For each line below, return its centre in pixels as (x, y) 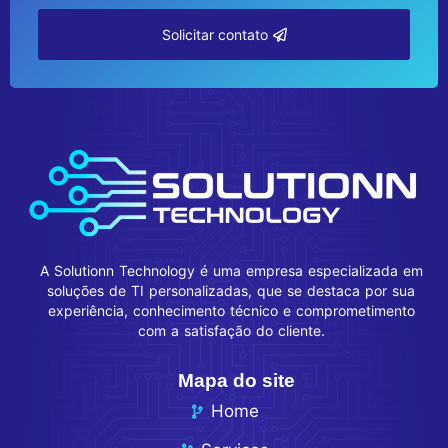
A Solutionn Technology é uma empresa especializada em (231, 271)
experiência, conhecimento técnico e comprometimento (231, 311)
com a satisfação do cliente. (231, 331)
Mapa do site (236, 381)
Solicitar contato (214, 34)
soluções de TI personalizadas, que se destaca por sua (231, 291)
